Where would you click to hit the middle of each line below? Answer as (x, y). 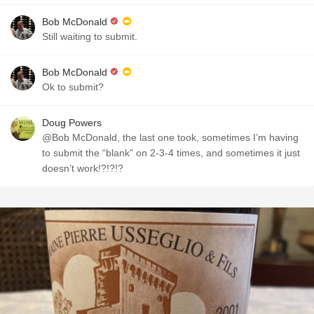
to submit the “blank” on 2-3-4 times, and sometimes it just (171, 153)
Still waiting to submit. (90, 36)
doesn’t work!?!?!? (83, 168)
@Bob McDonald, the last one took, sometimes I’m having (170, 137)
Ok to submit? (73, 87)
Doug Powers (72, 123)
